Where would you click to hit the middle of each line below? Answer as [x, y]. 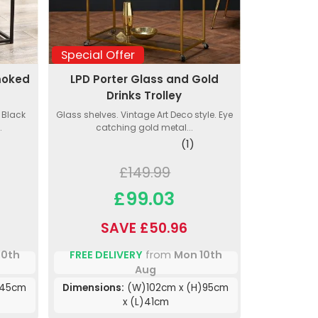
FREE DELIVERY [106, 255]
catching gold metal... [144, 128]
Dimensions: [94, 288]
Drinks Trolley [144, 96]
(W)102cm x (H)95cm [177, 288]
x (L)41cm [146, 302]
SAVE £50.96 [144, 229]
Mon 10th [198, 255]
